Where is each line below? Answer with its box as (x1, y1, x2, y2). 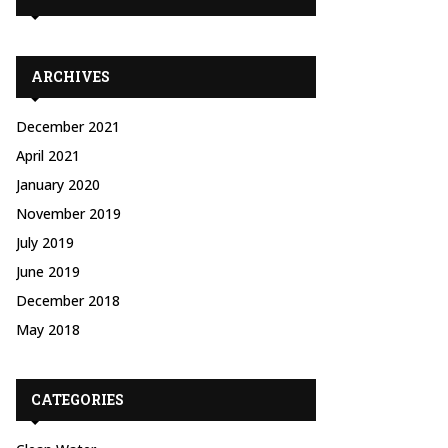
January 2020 (16, 175, 100, 194)
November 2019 (16, 204, 121, 223)
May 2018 (16, 320, 80, 339)
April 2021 (16, 146, 80, 165)
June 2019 (16, 262, 80, 281)
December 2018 (16, 291, 120, 310)
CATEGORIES (31, 390, 124, 409)
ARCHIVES (31, 67, 110, 86)
